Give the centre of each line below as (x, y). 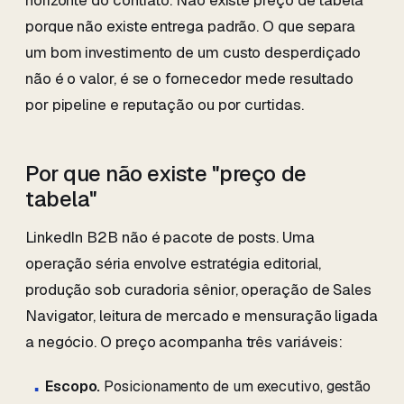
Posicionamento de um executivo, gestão (236, 386)
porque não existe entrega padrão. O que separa (191, 26)
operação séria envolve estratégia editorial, (174, 264)
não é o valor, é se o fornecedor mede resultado (190, 78)
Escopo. (73, 386)
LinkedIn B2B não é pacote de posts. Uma (170, 238)
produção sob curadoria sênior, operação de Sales (198, 290)
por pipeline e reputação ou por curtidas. (165, 105)
